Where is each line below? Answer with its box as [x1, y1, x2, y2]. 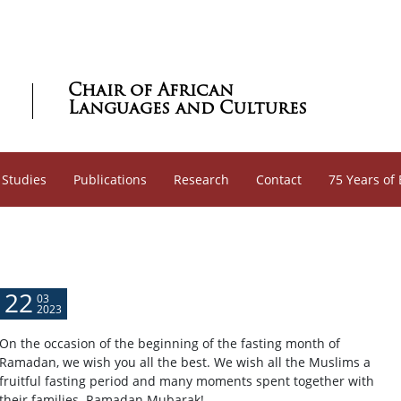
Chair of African [68, 76, 235, 103]
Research [174, 171, 229, 188]
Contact [256, 171, 302, 188]
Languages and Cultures [68, 94, 308, 121]
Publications [73, 171, 147, 188]
